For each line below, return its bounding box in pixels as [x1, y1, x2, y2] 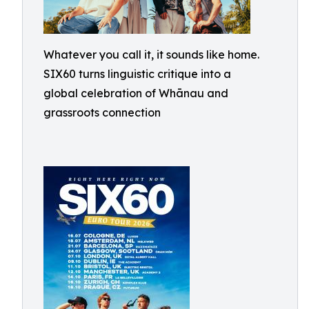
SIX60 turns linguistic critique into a [43, 67, 231, 81]
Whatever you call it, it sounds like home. [43, 48, 259, 61]
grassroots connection [43, 106, 161, 119]
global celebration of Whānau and [43, 86, 228, 100]
